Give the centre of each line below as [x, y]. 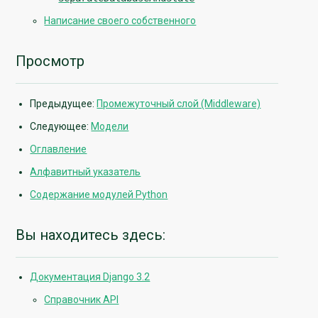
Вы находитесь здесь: [91, 235]
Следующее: [61, 126]
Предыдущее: [64, 103]
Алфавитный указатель [86, 171]
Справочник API [82, 300]
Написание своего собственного [120, 21]
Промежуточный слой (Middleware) [179, 103]
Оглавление [59, 149]
